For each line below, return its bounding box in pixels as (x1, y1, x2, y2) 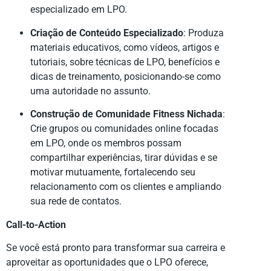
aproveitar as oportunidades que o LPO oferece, (6, 256, 208, 268)
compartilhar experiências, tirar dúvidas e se (30, 152, 217, 164)
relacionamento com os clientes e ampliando (30, 181, 221, 193)
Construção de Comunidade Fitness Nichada (30, 108, 223, 120)
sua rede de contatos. (30, 195, 122, 207)
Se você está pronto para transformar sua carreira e (6, 241, 225, 253)
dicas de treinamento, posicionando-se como (30, 70, 221, 82)
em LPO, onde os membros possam (30, 137, 181, 149)
